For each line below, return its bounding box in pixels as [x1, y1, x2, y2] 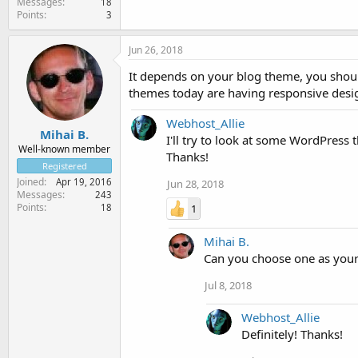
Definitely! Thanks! [241, 325, 343, 342]
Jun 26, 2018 [129, 42, 183, 57]
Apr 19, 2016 [56, 176, 112, 188]
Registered [42, 160, 87, 172]
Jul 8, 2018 [205, 277, 252, 292]
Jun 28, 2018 [167, 176, 224, 191]
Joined [17, 175, 44, 189]
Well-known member [18, 142, 110, 156]
